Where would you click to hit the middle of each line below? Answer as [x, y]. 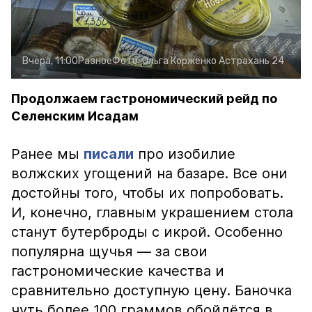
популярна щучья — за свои [109, 251]
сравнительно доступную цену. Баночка [151, 290]
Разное [95, 61]
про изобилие [185, 154]
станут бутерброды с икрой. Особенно [147, 232]
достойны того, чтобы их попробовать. [147, 193]
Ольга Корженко [179, 61]
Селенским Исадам [75, 116]
